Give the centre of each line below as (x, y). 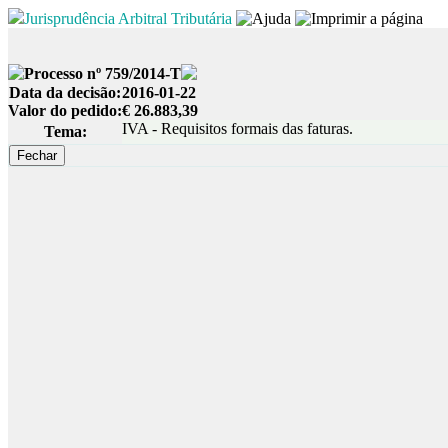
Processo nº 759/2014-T (102, 73)
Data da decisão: (65, 92)
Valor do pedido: (65, 110)
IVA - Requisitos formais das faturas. (237, 128)
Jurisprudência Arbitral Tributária (128, 18)
